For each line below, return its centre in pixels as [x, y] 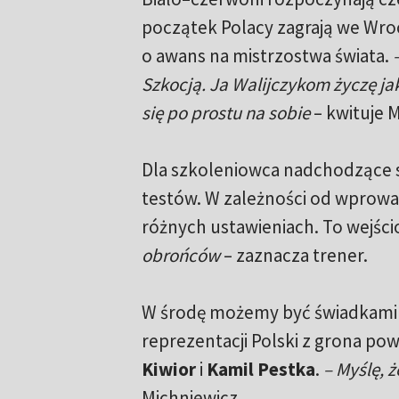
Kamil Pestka [261, 370]
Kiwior [168, 370]
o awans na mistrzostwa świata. [265, 56]
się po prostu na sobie [225, 113]
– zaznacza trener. [293, 256]
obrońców [180, 256]
